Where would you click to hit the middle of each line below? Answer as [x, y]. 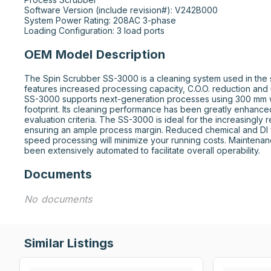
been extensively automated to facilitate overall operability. [142, 150]
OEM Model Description [95, 54]
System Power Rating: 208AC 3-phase [100, 20]
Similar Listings [69, 243]
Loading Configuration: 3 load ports [94, 31]
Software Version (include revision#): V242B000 [121, 10]
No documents [58, 199]
